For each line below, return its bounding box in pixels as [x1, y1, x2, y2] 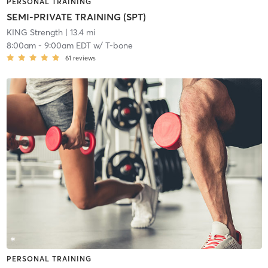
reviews [72, 54, 96, 63]
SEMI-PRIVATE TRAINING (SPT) [6, 11, 146, 23]
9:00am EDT [44, 40, 91, 51]
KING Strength [6, 27, 63, 38]
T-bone [105, 40, 133, 51]
